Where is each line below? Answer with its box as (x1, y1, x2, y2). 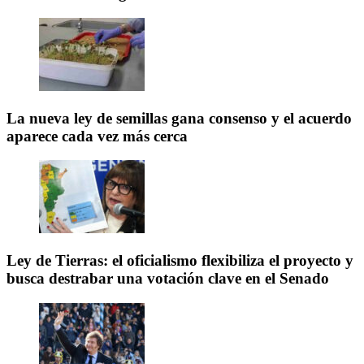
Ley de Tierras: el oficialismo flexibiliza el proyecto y (6, 252, 353, 270)
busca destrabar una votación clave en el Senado (6, 270, 329, 288)
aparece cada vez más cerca (6, 127, 188, 145)
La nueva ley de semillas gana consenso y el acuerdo (6, 109, 352, 127)
